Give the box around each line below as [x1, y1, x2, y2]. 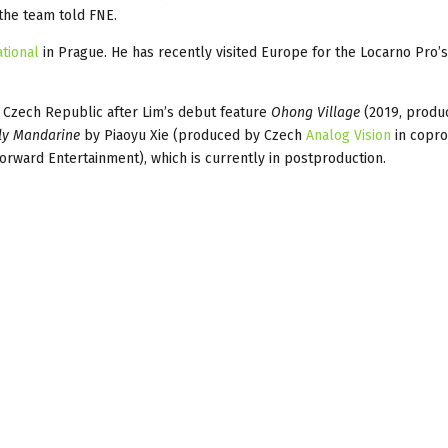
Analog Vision [306, 126, 391, 144]
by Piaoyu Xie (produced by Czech [80, 126, 306, 144]
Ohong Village [271, 103, 360, 121]
